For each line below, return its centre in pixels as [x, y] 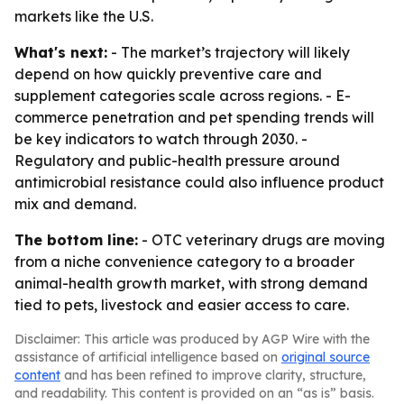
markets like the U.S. [84, 16]
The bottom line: [76, 240]
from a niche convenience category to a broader [184, 262]
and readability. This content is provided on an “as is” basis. [194, 393]
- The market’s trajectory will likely [229, 52]
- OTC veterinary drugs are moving [262, 240]
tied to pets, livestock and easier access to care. [182, 305]
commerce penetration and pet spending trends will [194, 117]
